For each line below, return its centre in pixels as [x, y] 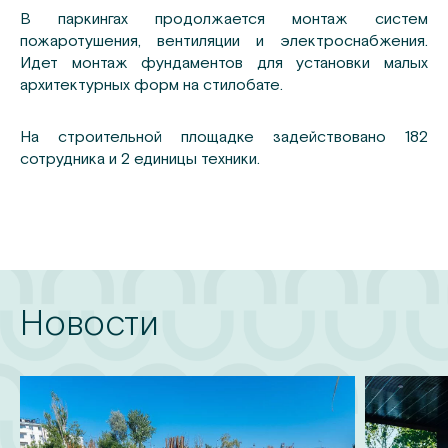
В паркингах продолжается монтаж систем [224, 18]
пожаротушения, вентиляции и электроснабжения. [224, 40]
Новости [89, 322]
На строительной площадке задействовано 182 [224, 136]
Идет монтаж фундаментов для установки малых [224, 62]
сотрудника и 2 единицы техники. [140, 158]
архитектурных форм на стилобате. [151, 84]
